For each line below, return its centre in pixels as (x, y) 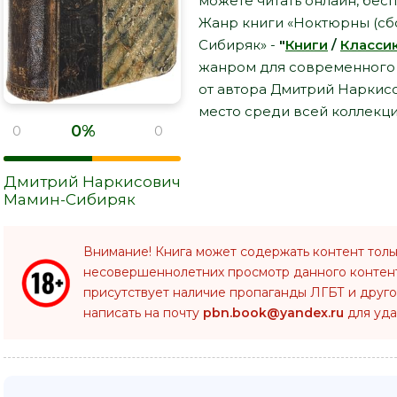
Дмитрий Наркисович (92, 182)
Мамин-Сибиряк (70, 200)
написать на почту (143, 313)
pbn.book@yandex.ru (273, 313)
